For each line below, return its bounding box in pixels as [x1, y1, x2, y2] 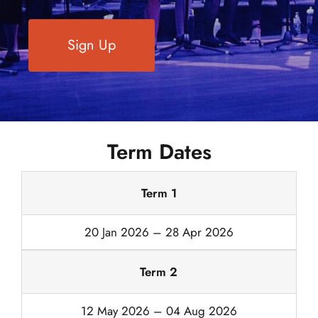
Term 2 [140, 263, 178, 280]
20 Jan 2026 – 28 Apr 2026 [84, 224, 234, 241]
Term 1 [141, 185, 177, 202]
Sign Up [67, 35, 116, 55]
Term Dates [106, 136, 212, 167]
